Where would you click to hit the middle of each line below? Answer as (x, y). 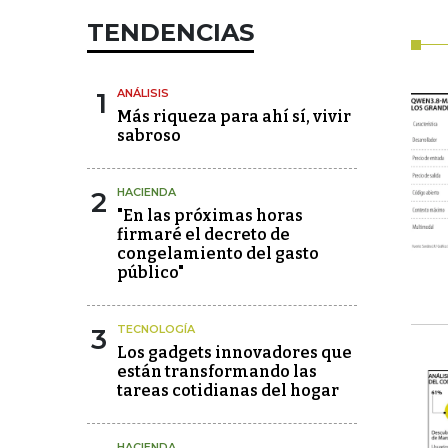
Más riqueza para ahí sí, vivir (234, 116)
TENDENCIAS (170, 32)
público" (150, 272)
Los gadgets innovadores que (234, 352)
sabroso (149, 135)
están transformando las (217, 371)
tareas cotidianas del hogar (228, 390)
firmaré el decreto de (203, 234)
